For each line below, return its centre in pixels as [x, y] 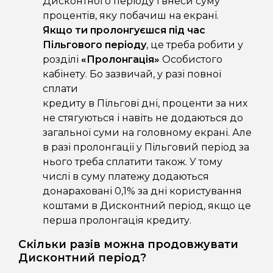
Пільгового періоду [94, 45]
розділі [62, 60]
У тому [205, 162]
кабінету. [66, 74]
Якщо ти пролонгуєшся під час [124, 30]
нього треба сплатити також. [115, 162]
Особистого [191, 60]
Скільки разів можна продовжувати [128, 245]
